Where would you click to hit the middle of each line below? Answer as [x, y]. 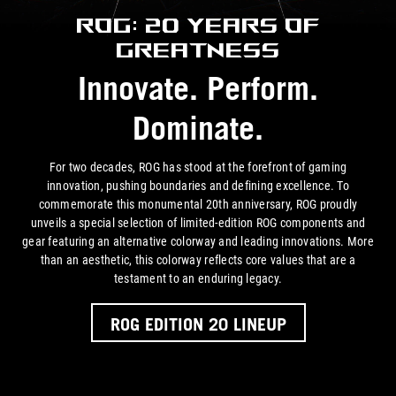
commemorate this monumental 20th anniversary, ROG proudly [198, 205]
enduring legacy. [240, 279]
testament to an [156, 279]
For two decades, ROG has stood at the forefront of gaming [198, 168]
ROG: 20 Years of [198, 24]
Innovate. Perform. [198, 88]
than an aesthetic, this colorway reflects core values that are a [198, 261]
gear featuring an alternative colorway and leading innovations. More [198, 242]
